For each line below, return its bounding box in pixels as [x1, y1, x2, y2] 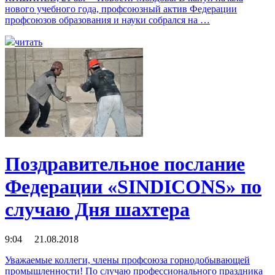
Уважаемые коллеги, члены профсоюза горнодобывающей [5, 255, 250, 265]
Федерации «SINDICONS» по [5, 175, 261, 198]
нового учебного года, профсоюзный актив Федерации [5, 4, 237, 15]
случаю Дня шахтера [5, 198, 190, 220]
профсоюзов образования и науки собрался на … [5, 15, 210, 26]
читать [15, 37, 42, 48]
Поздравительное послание [5, 152, 245, 175]
